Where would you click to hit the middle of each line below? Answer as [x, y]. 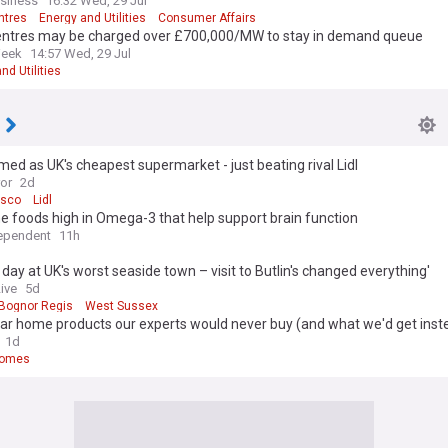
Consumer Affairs [207, 18]
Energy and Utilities [92, 18]
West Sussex [121, 306]
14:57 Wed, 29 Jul [80, 53]
